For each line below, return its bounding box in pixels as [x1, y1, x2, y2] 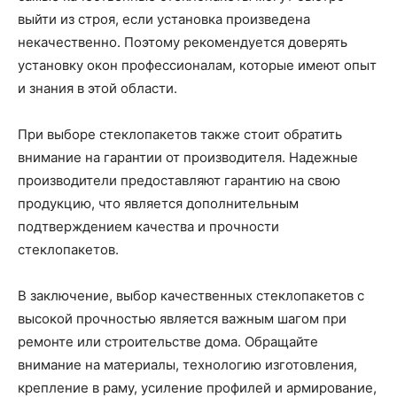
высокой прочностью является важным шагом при [18, 310, 346, 327]
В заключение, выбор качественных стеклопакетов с [18, 287, 364, 304]
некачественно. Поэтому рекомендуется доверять [18, 34, 347, 51]
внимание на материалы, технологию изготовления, [18, 356, 357, 373]
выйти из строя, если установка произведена [18, 11, 310, 27]
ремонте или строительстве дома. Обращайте [18, 333, 318, 350]
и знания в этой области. [18, 80, 177, 97]
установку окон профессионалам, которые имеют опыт [18, 57, 377, 74]
